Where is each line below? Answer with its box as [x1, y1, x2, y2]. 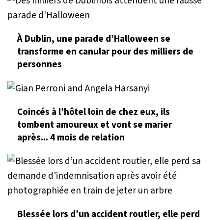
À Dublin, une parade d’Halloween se [17, 32, 170, 46]
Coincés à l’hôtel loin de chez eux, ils [17, 105, 170, 119]
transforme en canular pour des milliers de [17, 45, 193, 59]
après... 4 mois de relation [17, 131, 125, 145]
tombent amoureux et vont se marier [17, 118, 172, 132]
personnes [17, 57, 62, 72]
